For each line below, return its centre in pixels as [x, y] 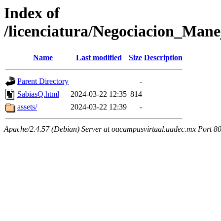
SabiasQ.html [38, 94]
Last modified [99, 58]
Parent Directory [43, 81]
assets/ [27, 107]
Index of [32, 13]
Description [163, 58]
